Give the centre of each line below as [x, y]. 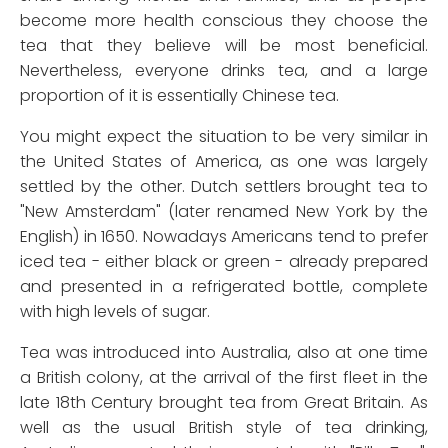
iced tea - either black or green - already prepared [224, 262]
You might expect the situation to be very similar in [224, 137]
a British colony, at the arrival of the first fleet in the [224, 378]
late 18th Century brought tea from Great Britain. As [224, 403]
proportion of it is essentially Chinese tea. [179, 96]
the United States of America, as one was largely [224, 162]
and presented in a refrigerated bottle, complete [224, 287]
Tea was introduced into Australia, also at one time [224, 353]
